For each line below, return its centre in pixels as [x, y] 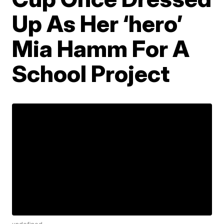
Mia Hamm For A [101, 48]
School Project [91, 73]
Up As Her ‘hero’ [97, 23]
